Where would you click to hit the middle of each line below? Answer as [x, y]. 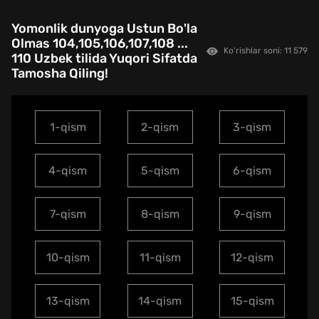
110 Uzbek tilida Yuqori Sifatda [104, 58]
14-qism [160, 300]
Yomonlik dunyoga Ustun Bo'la [104, 28]
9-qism [252, 214]
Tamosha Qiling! [60, 73]
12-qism [252, 257]
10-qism [68, 257]
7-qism [68, 214]
